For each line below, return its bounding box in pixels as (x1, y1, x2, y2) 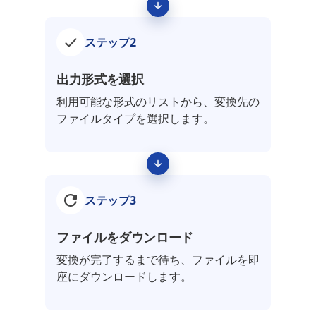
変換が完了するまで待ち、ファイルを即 (56, 252, 260, 267)
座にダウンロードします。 (56, 269, 192, 284)
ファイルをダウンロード (56, 229, 194, 245)
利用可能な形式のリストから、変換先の (56, 94, 260, 109)
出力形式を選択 (56, 71, 144, 87)
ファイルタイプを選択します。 (56, 111, 214, 126)
